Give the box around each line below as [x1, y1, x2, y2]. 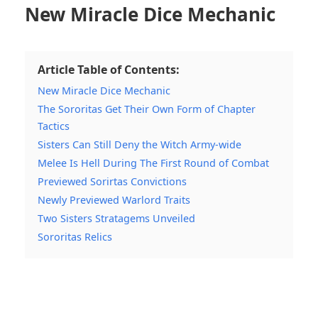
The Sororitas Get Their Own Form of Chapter [38, 102, 256, 116]
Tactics [38, 119, 70, 133]
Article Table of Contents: [38, 61, 180, 77]
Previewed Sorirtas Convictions [38, 174, 187, 188]
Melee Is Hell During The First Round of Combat [38, 155, 269, 170]
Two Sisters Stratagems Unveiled [38, 211, 195, 225]
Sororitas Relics [38, 229, 112, 243]
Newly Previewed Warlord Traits [38, 192, 190, 207]
